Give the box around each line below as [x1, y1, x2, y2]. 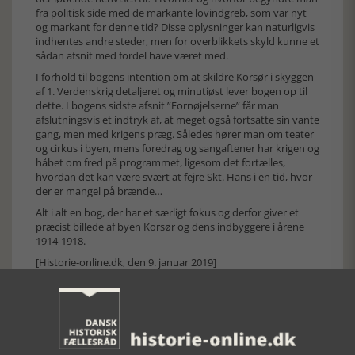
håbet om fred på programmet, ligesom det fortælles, [36, 155, 285, 170]
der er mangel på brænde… [36, 184, 162, 198]
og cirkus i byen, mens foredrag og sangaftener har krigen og [36, 141, 319, 155]
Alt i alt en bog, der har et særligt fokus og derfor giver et [36, 205, 299, 219]
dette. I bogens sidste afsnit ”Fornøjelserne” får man [36, 98, 279, 113]
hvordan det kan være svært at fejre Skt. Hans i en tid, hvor [36, 170, 312, 184]
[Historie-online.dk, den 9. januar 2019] [36, 255, 216, 269]
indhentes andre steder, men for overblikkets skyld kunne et [36, 34, 319, 48]
